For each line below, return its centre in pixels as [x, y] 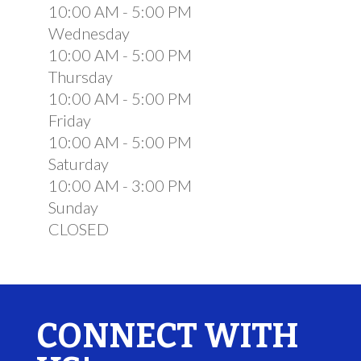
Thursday [80, 76]
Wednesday [89, 33]
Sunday [73, 207]
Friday [69, 120]
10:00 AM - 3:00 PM [120, 185]
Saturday [78, 163]
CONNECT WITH [167, 336]
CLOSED [78, 228]
